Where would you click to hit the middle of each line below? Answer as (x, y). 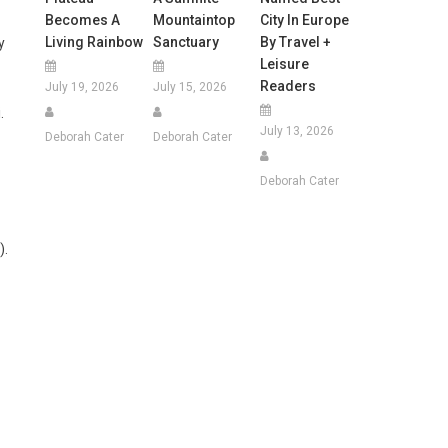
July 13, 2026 (296, 130)
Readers (287, 85)
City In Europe (304, 19)
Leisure (284, 63)
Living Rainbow (94, 41)
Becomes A (83, 19)
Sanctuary (185, 41)
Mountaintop (193, 19)
